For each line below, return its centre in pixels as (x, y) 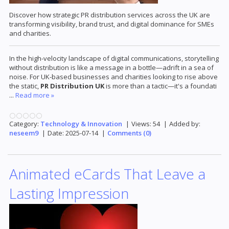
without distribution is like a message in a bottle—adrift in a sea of (111, 67)
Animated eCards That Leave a (107, 174)
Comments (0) (129, 133)
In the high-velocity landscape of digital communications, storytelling (114, 58)
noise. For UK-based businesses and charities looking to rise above (113, 77)
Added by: (185, 124)
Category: (24, 124)
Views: (141, 124)
